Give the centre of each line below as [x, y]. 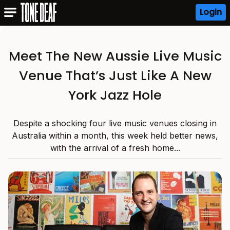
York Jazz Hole [115, 95]
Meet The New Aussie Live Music [115, 56]
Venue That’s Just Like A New [115, 75]
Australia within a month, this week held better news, [115, 136]
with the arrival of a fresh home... [115, 148]
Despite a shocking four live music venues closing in [115, 123]
